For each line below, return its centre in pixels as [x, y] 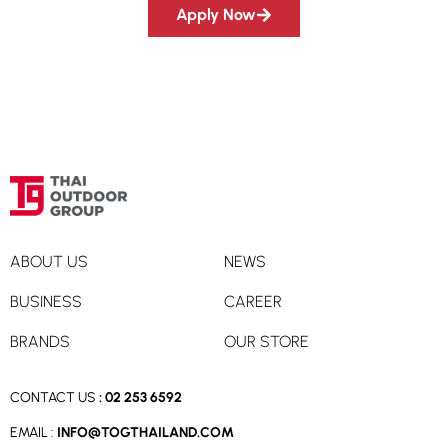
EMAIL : [33, 432]
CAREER [253, 302]
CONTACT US [53, 398]
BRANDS [40, 342]
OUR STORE [266, 342]
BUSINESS [46, 302]
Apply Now [216, 15]
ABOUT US [49, 262]
